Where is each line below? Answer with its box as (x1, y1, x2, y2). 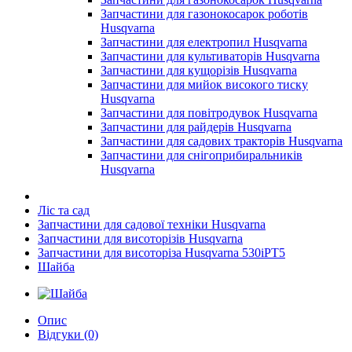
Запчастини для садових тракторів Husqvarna (101, 134, 343, 148)
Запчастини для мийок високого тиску (101, 78, 308, 91)
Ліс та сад (38, 203, 90, 217)
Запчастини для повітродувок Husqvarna (101, 106, 317, 119)
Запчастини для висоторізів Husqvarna (38, 232, 243, 245)
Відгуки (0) (38, 328, 98, 341)
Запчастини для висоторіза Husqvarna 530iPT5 (38, 246, 285, 259)
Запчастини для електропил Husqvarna (101, 35, 307, 49)
